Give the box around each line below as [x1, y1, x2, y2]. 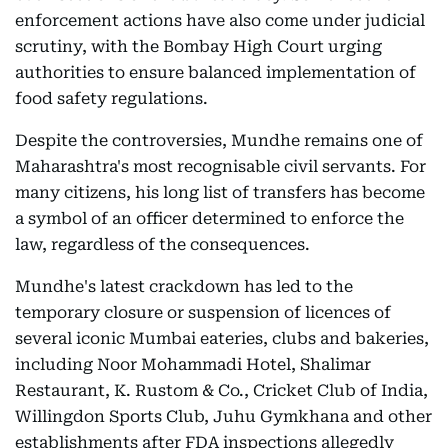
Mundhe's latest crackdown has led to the [15, 277, 353, 297]
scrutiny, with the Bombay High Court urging [15, 37, 382, 57]
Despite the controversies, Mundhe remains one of [15, 131, 423, 151]
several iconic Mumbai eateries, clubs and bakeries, [15, 329, 429, 349]
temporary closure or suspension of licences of [15, 303, 391, 323]
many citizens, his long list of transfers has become [15, 183, 425, 203]
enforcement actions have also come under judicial [15, 11, 425, 31]
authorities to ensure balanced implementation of [15, 63, 416, 83]
